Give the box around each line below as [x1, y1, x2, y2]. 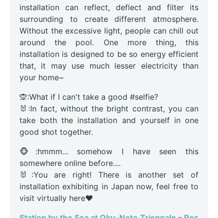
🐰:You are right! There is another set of [19, 170, 199, 180]
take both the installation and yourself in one [19, 115, 199, 126]
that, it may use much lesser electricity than [19, 61, 199, 71]
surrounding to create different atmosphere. [19, 14, 199, 24]
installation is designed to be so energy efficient [19, 49, 199, 59]
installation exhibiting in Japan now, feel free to [19, 182, 199, 192]
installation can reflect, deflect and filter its [19, 2, 199, 13]
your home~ [19, 73, 64, 83]
